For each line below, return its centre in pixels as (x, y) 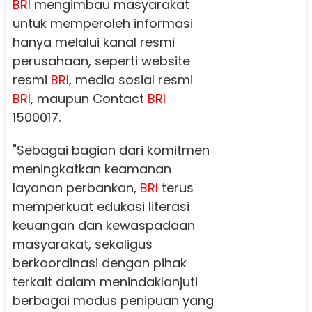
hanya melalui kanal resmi (93, 42)
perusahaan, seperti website (101, 61)
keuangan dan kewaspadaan (103, 226)
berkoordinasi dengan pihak (99, 263)
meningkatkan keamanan (92, 169)
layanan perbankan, (76, 188)
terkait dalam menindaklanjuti (105, 282)
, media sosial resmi (131, 80)
